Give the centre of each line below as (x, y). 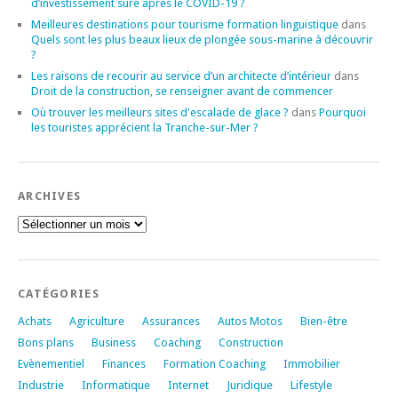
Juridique (250, 385)
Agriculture (97, 321)
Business (114, 342)
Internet (188, 385)
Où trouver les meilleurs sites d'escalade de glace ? (160, 112)
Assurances (171, 321)
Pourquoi (342, 112)
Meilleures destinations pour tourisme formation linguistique (185, 24)
